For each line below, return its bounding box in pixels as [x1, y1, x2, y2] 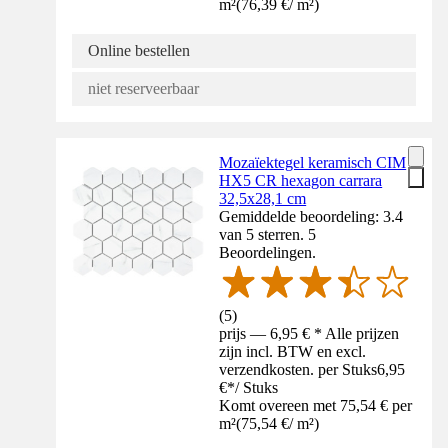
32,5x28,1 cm [219, 189, 307, 207]
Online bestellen [88, 41, 190, 59]
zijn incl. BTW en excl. [219, 342, 367, 360]
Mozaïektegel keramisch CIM [219, 153, 407, 171]
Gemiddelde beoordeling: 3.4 [219, 207, 404, 225]
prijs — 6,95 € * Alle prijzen [219, 324, 400, 342]
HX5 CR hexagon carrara [219, 171, 383, 189]
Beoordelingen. [219, 243, 317, 261]
